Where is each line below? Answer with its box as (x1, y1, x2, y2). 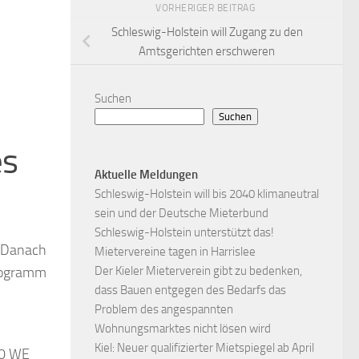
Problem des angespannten (95, 302, 233, 317)
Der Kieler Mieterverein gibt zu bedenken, (95, 264, 302, 279)
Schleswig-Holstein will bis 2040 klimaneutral (95, 187, 319, 202)
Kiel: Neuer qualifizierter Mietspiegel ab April (95, 341, 314, 356)
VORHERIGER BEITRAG (155, 2, 258, 14)
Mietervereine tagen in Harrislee (95, 244, 256, 260)
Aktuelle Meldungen (95, 167, 198, 183)
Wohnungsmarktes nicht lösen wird (95, 321, 271, 337)
